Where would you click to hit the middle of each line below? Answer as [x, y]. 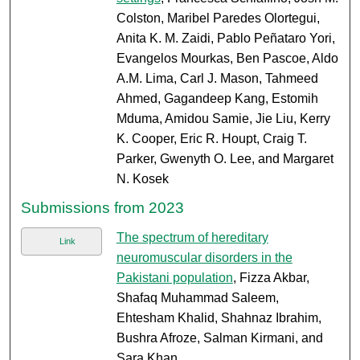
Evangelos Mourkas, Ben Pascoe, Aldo [227, 59]
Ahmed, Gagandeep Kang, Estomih [217, 99]
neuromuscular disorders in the [204, 258]
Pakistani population [174, 278]
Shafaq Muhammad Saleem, [197, 298]
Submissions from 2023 [103, 208]
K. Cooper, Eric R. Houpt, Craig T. [211, 139]
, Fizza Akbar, [271, 278]
